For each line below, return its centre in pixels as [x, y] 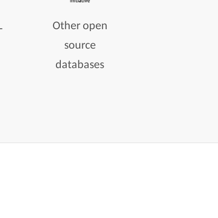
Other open [80, 25]
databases [80, 64]
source [80, 44]
